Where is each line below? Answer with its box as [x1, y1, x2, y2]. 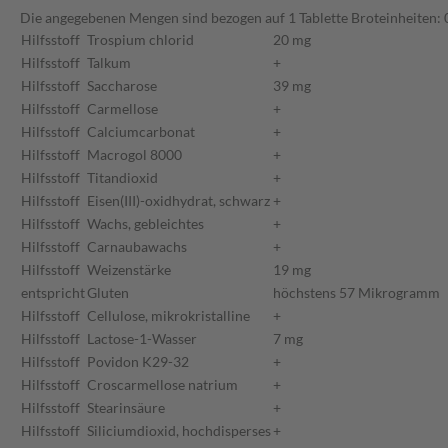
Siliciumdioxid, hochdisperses [87, 422, 271, 440]
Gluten [87, 284, 129, 302]
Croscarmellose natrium [87, 376, 238, 394]
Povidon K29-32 [87, 353, 189, 371]
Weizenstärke [87, 261, 171, 279]
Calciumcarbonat [87, 123, 195, 141]
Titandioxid [87, 169, 158, 187]
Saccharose [87, 77, 157, 95]
